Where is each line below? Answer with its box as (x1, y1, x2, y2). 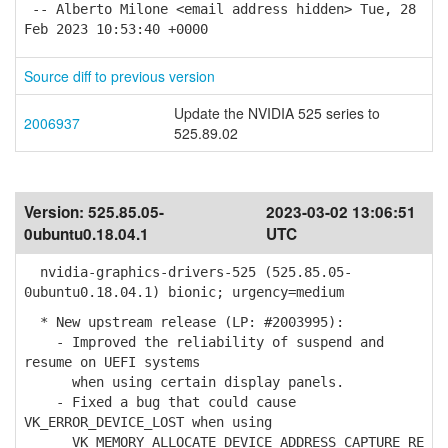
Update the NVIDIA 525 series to (174, 103, 380, 123)
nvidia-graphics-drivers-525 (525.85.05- (24, 264, 352, 280)
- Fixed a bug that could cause (24, 394, 296, 410)
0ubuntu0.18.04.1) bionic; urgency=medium (24, 284, 344, 300)
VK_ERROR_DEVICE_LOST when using (24, 414, 272, 430)
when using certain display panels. (24, 374, 344, 390)
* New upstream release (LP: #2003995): (24, 314, 344, 330)
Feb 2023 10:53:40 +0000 (24, 21, 208, 37)
